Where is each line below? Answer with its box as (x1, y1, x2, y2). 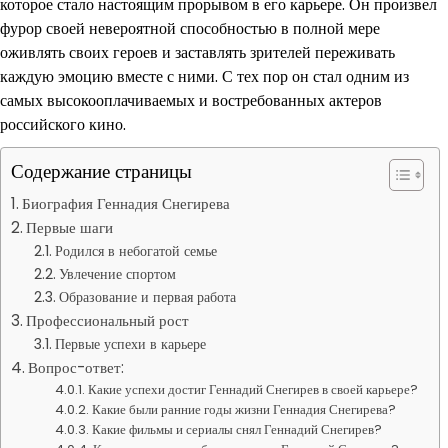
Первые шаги (26, 217, 114, 238)
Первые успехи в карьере (54, 334, 206, 354)
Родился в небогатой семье (54, 241, 217, 261)
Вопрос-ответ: (28, 357, 125, 378)
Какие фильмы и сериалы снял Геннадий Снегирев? (92, 420, 383, 439)
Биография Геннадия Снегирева (22, 193, 231, 214)
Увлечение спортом (58, 264, 176, 284)
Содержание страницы (11, 158, 192, 185)
